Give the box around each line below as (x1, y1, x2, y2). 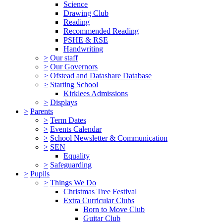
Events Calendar (50, 124, 102, 133)
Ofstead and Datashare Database (50, 71, 152, 80)
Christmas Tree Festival (63, 187, 137, 196)
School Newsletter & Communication (50, 133, 167, 142)
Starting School (50, 80, 98, 89)
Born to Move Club (83, 205, 145, 214)
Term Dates (50, 115, 86, 124)
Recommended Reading (63, 26, 139, 35)
